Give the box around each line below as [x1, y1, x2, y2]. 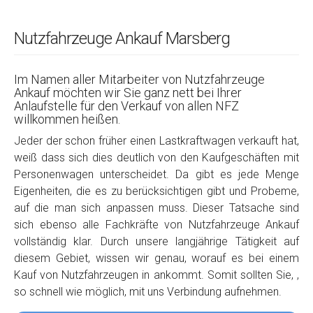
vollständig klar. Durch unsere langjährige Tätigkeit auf [14, 235, 299, 249]
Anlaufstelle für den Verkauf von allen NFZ [14, 99, 239, 114]
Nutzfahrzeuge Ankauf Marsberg [14, 29, 230, 49]
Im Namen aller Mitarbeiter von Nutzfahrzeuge [14, 72, 265, 87]
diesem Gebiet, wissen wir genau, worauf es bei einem [14, 252, 299, 265]
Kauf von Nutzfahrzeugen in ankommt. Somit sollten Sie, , [14, 268, 299, 282]
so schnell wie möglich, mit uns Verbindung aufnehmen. [14, 285, 282, 299]
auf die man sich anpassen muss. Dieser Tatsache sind [14, 201, 299, 215]
